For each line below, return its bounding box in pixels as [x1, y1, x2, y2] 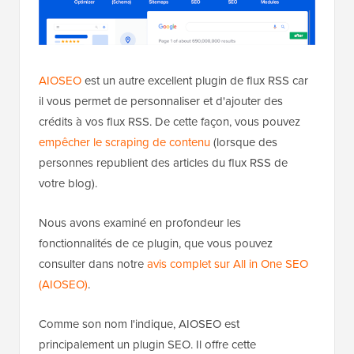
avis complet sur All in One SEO [147, 255, 308, 273]
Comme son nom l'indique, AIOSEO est [39, 315, 239, 333]
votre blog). [39, 175, 97, 193]
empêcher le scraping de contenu [39, 134, 210, 152]
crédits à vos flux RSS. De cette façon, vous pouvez [39, 113, 300, 131]
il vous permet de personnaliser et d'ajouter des [39, 92, 283, 111]
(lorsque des [210, 134, 277, 152]
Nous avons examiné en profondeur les [39, 214, 241, 232]
